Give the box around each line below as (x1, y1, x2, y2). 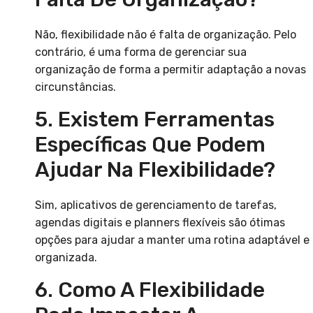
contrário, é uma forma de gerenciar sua (35, 45, 247, 59)
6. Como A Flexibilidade (35, 277, 265, 303)
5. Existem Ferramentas (35, 107, 275, 133)
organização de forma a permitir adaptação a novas (35, 63, 306, 77)
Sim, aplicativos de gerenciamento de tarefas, (35, 198, 277, 212)
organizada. (35, 251, 97, 265)
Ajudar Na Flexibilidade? (35, 157, 275, 183)
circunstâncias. (35, 80, 116, 94)
